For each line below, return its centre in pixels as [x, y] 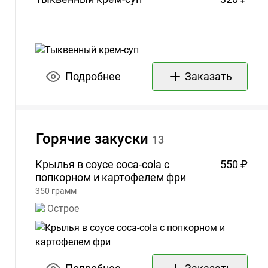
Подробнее [93, 77]
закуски [121, 139]
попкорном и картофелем [100, 178]
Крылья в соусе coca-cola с [102, 165]
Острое [63, 209]
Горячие [63, 139]
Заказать [208, 77]
